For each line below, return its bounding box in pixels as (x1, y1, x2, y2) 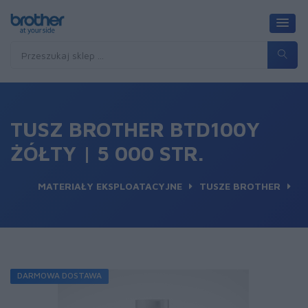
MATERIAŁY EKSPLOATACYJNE (38, 180, 182, 192)
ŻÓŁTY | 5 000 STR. (10, 141, 203, 165)
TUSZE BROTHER (199, 180, 280, 192)
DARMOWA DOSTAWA (17, 270, 102, 280)
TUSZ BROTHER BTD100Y (10, 117, 260, 141)
